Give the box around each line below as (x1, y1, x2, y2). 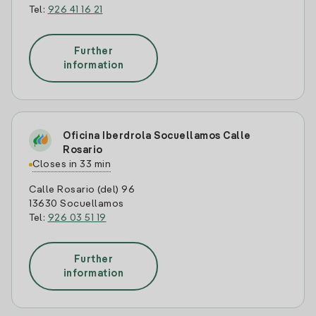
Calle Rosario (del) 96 (29, 185, 135, 195)
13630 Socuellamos (29, 199, 124, 209)
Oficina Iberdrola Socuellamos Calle (63, 131, 251, 141)
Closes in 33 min (32, 159, 111, 169)
